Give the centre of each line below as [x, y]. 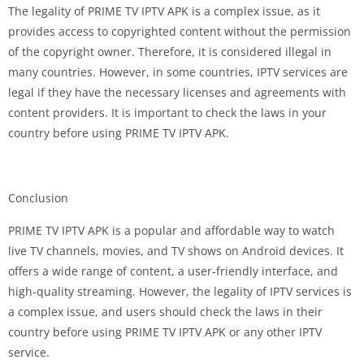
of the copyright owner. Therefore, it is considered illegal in [170, 51]
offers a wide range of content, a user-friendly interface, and [173, 271]
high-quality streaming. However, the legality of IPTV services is [180, 291]
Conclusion [38, 197]
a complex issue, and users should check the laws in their [165, 311]
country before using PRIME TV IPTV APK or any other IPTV [165, 331]
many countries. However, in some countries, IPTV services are [178, 71]
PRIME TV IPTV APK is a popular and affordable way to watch [171, 230]
